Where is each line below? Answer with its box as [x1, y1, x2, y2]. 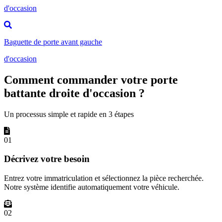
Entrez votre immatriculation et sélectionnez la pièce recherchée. [4, 174, 204, 182]
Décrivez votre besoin [4, 154, 90, 165]
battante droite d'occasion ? [4, 86, 145, 100]
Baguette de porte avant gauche [4, 37, 102, 46]
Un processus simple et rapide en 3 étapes [4, 110, 134, 118]
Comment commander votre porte [4, 73, 178, 86]
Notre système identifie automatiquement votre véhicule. [4, 183, 179, 191]
